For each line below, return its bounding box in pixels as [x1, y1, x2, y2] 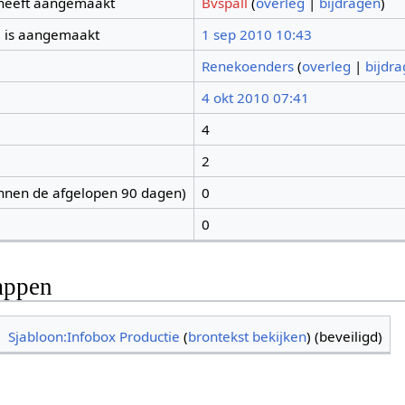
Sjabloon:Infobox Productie [8, 327, 181, 345]
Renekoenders [201, 57, 294, 76]
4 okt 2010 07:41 [201, 89, 309, 108]
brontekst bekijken [188, 327, 307, 345]
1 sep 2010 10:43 [201, 25, 312, 44]
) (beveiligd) [306, 327, 383, 345]
